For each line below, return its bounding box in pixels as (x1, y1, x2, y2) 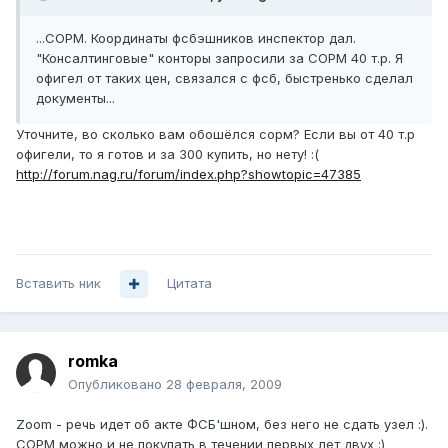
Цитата (167, 275, 212, 292)
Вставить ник (16, 275, 101, 292)
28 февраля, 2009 (166, 376, 282, 393)
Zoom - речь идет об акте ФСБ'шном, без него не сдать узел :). (16, 416, 428, 433)
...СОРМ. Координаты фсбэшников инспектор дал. (36, 30, 356, 47)
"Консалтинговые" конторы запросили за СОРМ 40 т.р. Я (36, 50, 403, 67)
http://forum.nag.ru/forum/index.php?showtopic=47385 (16, 166, 361, 183)
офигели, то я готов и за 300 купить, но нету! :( (16, 146, 319, 163)
